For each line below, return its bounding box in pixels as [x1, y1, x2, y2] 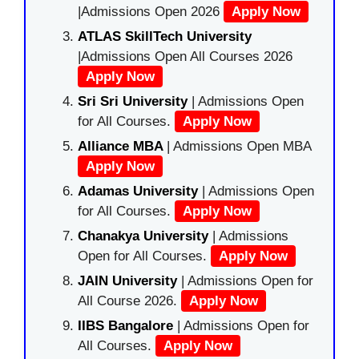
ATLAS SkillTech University [78, 28, 252, 44]
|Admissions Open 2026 [78, 3, 224, 19]
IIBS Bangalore [78, 317, 173, 333]
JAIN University [78, 272, 181, 288]
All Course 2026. [78, 292, 181, 309]
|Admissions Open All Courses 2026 [78, 48, 292, 64]
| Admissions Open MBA [167, 138, 311, 154]
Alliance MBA [78, 138, 167, 154]
